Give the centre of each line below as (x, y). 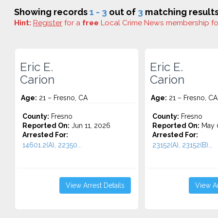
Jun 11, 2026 (90, 126)
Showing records (52, 12)
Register (48, 23)
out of (122, 12)
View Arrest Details (95, 185)
